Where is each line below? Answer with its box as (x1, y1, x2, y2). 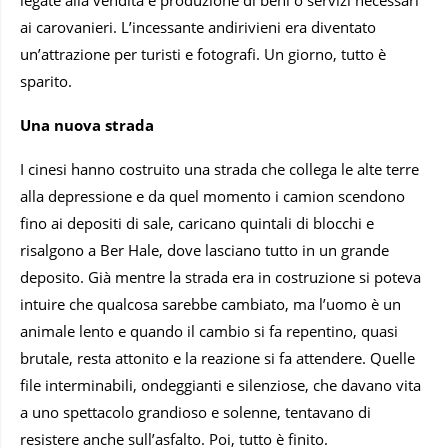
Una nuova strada (20, 114, 154, 135)
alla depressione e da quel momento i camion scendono (20, 185, 405, 206)
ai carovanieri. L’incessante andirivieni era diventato (20, 16, 376, 37)
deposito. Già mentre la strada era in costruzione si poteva (20, 266, 421, 287)
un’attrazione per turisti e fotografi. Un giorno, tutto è (20, 43, 386, 64)
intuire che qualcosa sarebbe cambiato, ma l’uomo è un (20, 293, 401, 314)
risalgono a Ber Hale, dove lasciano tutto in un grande (20, 239, 389, 260)
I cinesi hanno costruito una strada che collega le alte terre (20, 158, 419, 179)
